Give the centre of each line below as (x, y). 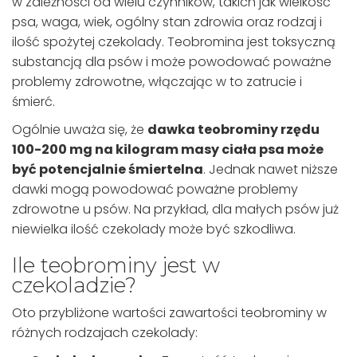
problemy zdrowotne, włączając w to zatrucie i (157, 82)
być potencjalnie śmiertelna (108, 170)
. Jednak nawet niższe (271, 170)
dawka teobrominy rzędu (233, 130)
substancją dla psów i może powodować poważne (172, 62)
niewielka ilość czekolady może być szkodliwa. (154, 229)
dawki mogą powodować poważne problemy (155, 190)
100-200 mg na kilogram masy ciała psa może (168, 150)
